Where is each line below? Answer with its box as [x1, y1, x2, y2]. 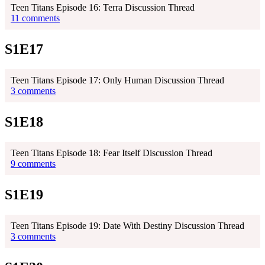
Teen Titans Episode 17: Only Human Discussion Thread [11, 75, 224, 86]
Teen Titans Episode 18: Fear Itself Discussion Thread [11, 147, 212, 158]
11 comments [11, 13, 60, 24]
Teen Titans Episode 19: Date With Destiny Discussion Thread [11, 220, 244, 231]
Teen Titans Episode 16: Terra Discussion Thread [11, 2, 195, 13]
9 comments [11, 158, 56, 169]
